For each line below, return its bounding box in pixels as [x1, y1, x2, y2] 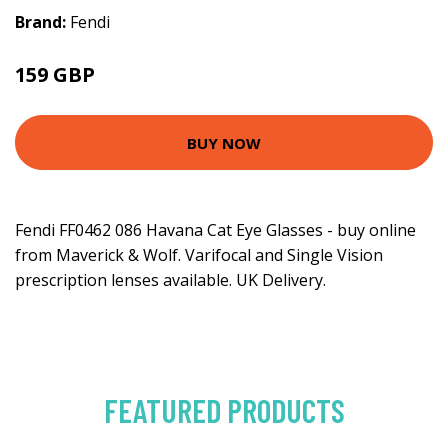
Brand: [15, 11, 70, 34]
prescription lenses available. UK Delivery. [15, 269, 326, 292]
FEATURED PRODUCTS [103, 391, 345, 430]
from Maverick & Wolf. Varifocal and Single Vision [15, 244, 383, 267]
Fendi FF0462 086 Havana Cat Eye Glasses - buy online [15, 219, 416, 242]
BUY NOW [187, 132, 261, 153]
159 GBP [15, 61, 95, 89]
